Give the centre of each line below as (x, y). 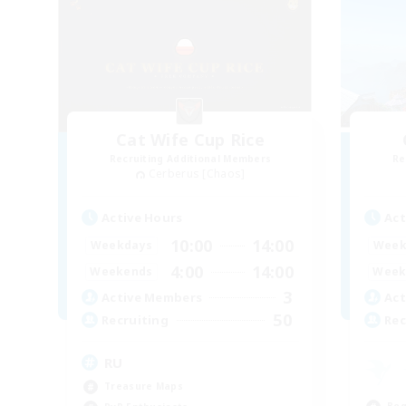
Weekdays (121, 246)
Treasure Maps (144, 386)
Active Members (152, 298)
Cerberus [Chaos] (197, 173)
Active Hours (142, 217)
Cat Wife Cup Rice (190, 139)
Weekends (121, 272)
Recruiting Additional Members (190, 158)
